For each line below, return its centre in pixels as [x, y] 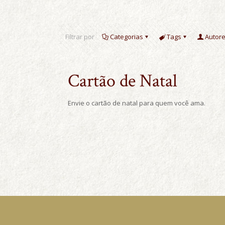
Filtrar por [80, 37]
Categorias [127, 37]
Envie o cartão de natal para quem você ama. [137, 103]
